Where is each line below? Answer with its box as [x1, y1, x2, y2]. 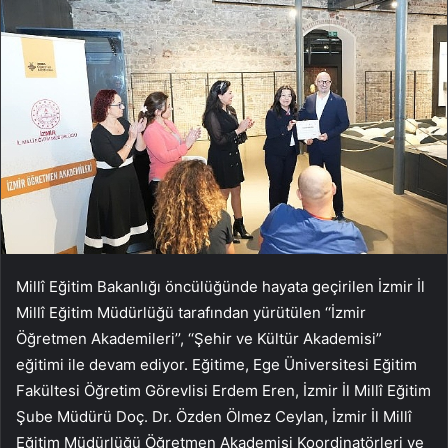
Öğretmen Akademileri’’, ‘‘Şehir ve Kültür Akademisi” [16, 328, 382, 348]
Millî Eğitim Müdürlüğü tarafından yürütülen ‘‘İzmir [16, 302, 366, 322]
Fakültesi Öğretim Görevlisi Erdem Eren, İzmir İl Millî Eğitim [16, 380, 431, 400]
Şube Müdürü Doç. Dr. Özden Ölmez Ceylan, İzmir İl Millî [16, 406, 412, 426]
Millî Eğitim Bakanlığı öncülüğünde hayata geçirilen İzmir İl [16, 276, 425, 296]
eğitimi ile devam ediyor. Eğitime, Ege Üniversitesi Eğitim [16, 354, 417, 374]
